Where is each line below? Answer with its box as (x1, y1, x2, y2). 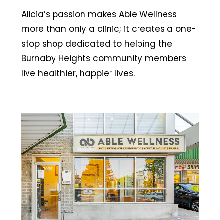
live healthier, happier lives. (21, 67, 135, 79)
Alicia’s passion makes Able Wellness (21, 8, 177, 20)
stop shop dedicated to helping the (21, 37, 172, 50)
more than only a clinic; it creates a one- (21, 23, 196, 35)
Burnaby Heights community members (21, 52, 186, 64)
